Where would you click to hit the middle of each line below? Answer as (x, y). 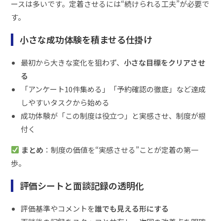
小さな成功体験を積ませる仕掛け (86, 39)
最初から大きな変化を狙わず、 (73, 62)
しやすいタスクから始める (65, 102)
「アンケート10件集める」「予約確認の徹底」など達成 (113, 89)
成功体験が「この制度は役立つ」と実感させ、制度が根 (113, 115)
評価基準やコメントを (58, 208)
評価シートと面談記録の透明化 (82, 185)
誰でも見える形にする (132, 208)
